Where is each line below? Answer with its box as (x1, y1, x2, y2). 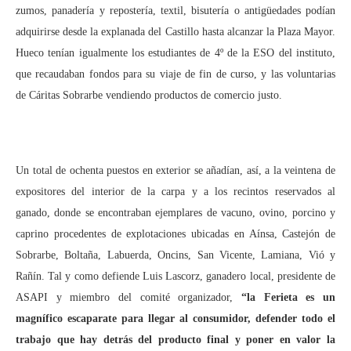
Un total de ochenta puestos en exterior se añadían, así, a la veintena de (16, 165, 335, 176)
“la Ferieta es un (241, 291, 335, 303)
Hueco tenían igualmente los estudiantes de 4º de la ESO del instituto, (16, 47, 335, 59)
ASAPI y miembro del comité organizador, (16, 291, 241, 303)
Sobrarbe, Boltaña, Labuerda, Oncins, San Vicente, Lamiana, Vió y (16, 249, 335, 261)
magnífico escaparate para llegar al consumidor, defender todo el (16, 313, 335, 324)
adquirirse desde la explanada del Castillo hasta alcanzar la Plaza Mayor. (16, 26, 335, 38)
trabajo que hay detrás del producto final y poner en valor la (16, 334, 335, 346)
